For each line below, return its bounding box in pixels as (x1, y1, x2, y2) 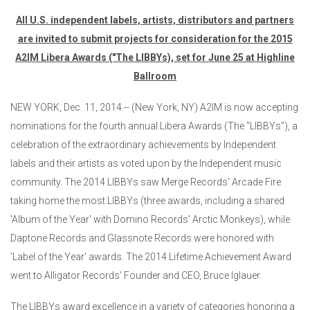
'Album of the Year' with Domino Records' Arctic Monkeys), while (10, 214, 290, 226)
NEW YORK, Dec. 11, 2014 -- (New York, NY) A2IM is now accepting (10, 102, 298, 113)
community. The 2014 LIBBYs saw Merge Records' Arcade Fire (10, 176, 281, 188)
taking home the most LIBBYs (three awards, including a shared (10, 195, 284, 207)
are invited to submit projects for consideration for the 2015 (17, 33, 293, 45)
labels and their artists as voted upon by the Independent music (10, 158, 282, 170)
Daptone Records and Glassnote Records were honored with (10, 232, 274, 244)
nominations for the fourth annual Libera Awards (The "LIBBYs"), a (10, 120, 298, 132)
